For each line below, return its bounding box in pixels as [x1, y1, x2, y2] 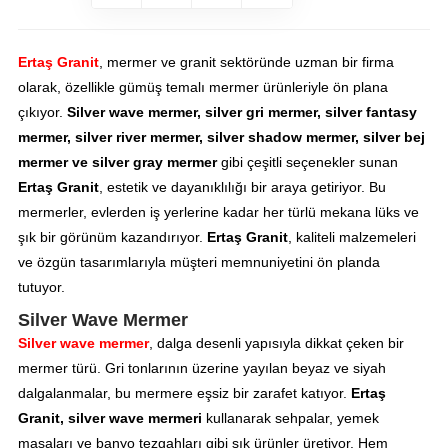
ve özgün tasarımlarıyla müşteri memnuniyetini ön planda [17, 253, 380, 270]
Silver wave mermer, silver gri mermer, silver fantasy [66, 103, 417, 120]
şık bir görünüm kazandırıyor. [17, 228, 207, 245]
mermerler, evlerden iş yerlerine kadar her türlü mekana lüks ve [17, 203, 419, 220]
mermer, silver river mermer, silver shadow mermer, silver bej [17, 128, 425, 145]
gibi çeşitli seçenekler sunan [216, 153, 398, 170]
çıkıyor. [17, 103, 67, 120]
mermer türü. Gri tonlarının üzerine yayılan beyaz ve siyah [17, 359, 386, 376]
